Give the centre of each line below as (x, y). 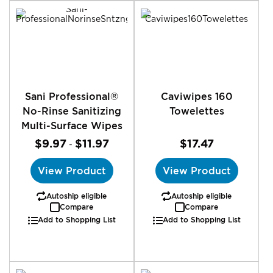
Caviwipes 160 (197, 96)
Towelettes (197, 111)
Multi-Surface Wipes (72, 126)
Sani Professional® (72, 96)
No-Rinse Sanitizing (72, 111)
